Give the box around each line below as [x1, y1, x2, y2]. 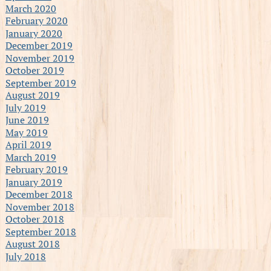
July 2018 [5, 249, 46, 263]
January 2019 [5, 175, 62, 189]
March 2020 [5, 1, 56, 15]
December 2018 [5, 187, 73, 201]
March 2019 [5, 150, 56, 164]
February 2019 [5, 162, 68, 176]
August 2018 [5, 237, 60, 250]
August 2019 [5, 88, 60, 102]
